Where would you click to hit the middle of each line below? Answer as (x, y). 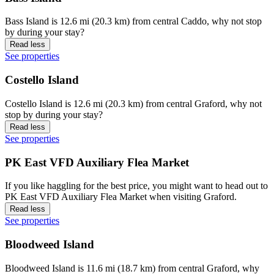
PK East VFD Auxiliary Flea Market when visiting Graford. (121, 197)
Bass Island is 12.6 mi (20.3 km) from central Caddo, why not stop (133, 21)
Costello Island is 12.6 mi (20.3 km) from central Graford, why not (133, 103)
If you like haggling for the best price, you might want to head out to (136, 186)
